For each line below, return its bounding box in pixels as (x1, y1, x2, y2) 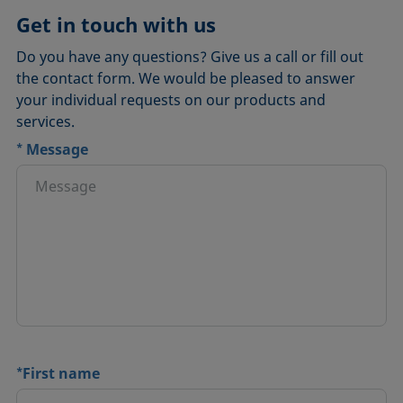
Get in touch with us (16, 11, 217, 38)
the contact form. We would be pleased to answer (16, 68, 356, 88)
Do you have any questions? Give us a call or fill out (16, 47, 364, 67)
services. (16, 112, 76, 131)
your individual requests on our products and (16, 90, 327, 110)
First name (22, 363, 101, 383)
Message (22, 139, 89, 159)
